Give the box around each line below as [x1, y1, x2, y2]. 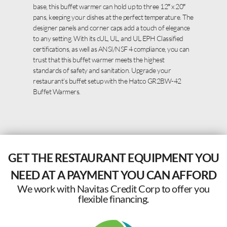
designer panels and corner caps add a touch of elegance [33, 23, 190, 32]
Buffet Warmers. [33, 87, 81, 96]
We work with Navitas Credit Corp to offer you [17, 182, 210, 195]
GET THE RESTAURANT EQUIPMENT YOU [8, 150, 219, 165]
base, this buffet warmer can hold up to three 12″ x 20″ [33, 2, 185, 11]
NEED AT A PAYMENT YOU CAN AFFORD [10, 168, 217, 182]
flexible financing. [78, 193, 149, 205]
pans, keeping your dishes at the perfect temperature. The [33, 13, 194, 22]
